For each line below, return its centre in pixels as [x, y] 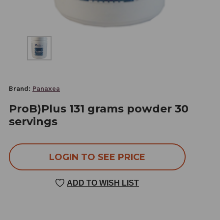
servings [33, 121]
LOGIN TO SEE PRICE [97, 157]
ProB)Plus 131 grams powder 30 [99, 109]
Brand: [20, 88]
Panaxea [46, 88]
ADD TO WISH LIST [103, 183]
